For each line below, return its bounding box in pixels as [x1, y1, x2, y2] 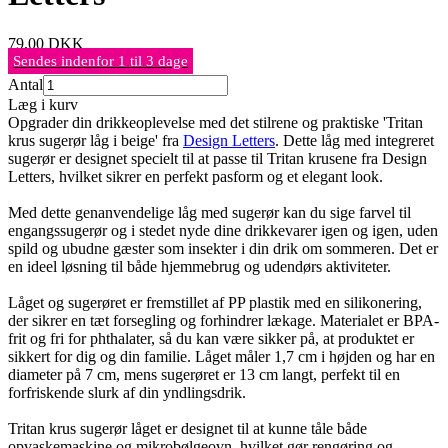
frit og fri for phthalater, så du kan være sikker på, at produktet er [8, 329, 414, 347]
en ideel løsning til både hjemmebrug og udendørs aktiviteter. [8, 257, 391, 275]
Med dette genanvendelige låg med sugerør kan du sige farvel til [8, 203, 411, 221]
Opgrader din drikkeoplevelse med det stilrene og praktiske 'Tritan [8, 113, 423, 131]
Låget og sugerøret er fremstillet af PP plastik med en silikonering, [8, 293, 422, 311]
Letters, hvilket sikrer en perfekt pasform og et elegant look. [8, 167, 383, 185]
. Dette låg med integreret [275, 131, 434, 149]
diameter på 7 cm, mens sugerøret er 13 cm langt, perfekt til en [8, 365, 400, 383]
